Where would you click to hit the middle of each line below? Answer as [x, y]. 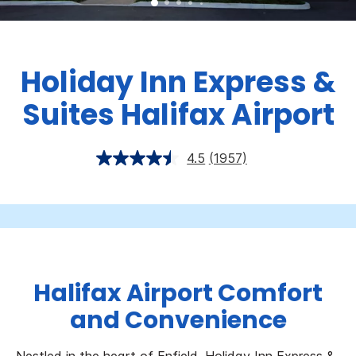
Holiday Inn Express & [178, 83]
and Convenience [178, 321]
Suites [68, 115]
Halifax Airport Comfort [178, 294]
